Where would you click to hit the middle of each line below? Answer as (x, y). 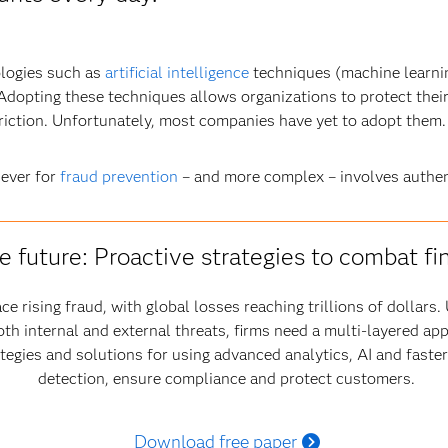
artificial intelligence (176, 72)
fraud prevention (118, 176)
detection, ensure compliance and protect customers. (227, 378)
